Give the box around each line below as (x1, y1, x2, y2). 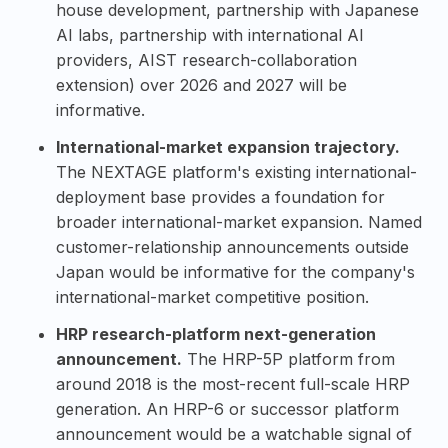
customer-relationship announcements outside (56, 236, 409, 257)
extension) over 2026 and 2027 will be (56, 74, 347, 95)
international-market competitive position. (56, 286, 369, 307)
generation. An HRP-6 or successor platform (56, 398, 399, 419)
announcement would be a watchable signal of (56, 423, 412, 444)
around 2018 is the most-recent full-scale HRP (56, 373, 410, 394)
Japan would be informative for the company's (56, 261, 415, 282)
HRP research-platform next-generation (56, 323, 376, 344)
